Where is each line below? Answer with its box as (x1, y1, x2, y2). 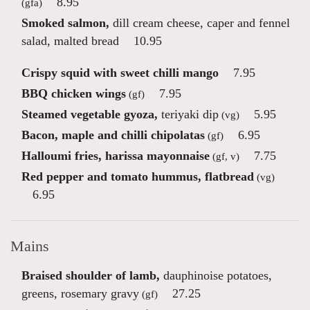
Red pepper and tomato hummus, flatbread (21, 170, 254, 183)
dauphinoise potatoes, (160, 268, 272, 282)
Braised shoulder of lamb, (21, 268, 160, 282)
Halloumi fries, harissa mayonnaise (21, 149, 210, 163)
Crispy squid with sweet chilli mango (21, 66, 219, 80)
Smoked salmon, (21, 16, 109, 30)
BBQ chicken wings (21, 86, 126, 100)
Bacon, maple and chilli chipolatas (21, 128, 205, 142)
